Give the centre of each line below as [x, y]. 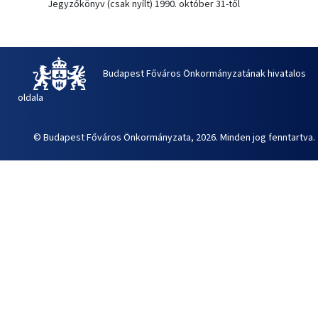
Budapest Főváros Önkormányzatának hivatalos [204, 73]
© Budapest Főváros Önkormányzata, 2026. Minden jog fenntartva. [174, 138]
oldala [30, 98]
